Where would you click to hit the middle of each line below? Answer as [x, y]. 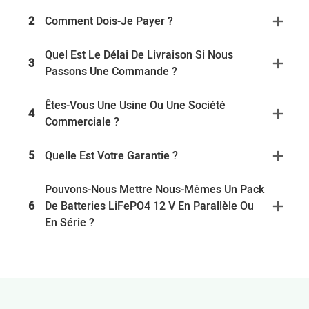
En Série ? [70, 223]
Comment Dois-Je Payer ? [109, 22]
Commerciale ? [82, 122]
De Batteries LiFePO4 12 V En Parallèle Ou [149, 207]
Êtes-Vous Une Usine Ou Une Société [135, 106]
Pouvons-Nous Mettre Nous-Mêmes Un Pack [154, 190]
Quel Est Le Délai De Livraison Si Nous [139, 56]
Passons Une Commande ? [111, 72]
